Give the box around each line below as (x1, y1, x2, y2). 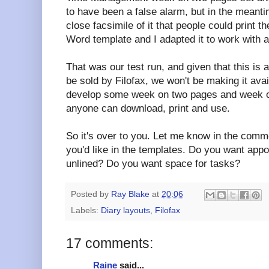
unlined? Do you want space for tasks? (66, 158, 240, 170)
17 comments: (66, 235, 153, 251)
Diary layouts (101, 205, 150, 215)
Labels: (71, 205, 101, 215)
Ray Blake (111, 190, 150, 199)
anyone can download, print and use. (66, 103, 230, 115)
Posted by (71, 190, 111, 199)
